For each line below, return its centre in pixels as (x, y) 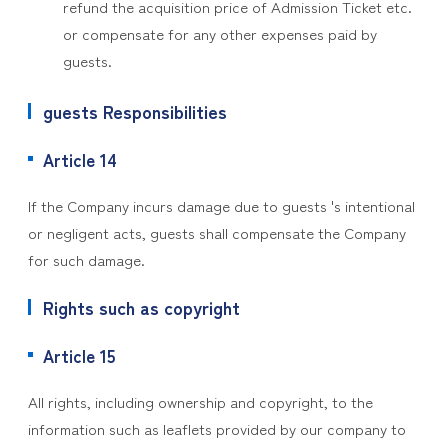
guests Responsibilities (134, 111)
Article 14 (79, 159)
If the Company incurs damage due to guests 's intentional (221, 205)
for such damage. (86, 259)
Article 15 (78, 355)
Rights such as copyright (141, 307)
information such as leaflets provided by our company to (216, 428)
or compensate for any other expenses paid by (219, 33)
